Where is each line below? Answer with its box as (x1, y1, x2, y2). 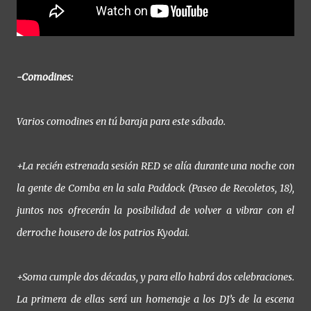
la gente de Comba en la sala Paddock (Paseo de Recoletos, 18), (17, 181, 294, 194)
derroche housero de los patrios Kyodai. (17, 226, 190, 239)
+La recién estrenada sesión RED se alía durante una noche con (17, 159, 294, 172)
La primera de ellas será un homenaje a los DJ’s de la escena (17, 292, 294, 305)
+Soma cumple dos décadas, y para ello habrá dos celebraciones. (17, 270, 294, 283)
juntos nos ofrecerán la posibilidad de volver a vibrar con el (17, 203, 294, 217)
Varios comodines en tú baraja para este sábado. (17, 115, 226, 128)
